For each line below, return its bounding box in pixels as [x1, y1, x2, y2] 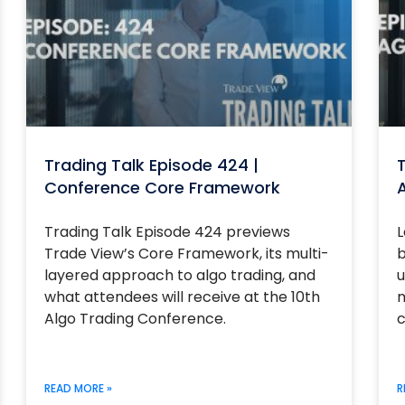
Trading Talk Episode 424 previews [43, 221, 290, 242]
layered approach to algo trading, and [43, 265, 316, 286]
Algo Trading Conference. [43, 308, 226, 329]
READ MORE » [43, 381, 112, 396]
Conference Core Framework [43, 176, 280, 199]
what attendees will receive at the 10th [43, 287, 320, 307]
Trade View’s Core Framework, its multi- [43, 243, 329, 264]
